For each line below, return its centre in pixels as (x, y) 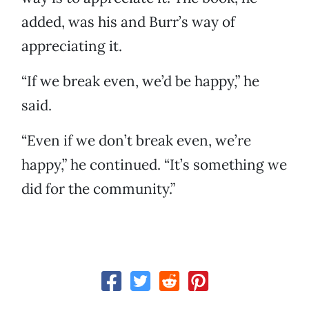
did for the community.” (98, 189)
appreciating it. (72, 46)
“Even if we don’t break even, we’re (136, 141)
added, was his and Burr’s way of (128, 22)
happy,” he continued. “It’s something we (154, 165)
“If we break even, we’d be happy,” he (140, 81)
